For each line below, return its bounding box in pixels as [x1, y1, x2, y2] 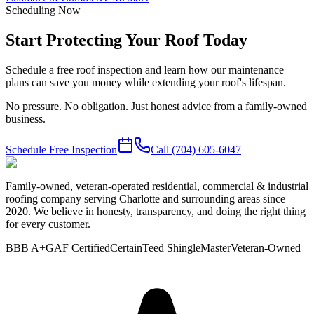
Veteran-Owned [231, 241, 301, 254]
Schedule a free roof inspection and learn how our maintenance [6, 63, 284, 76]
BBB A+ [6, 241, 46, 254]
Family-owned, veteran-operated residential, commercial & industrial [6, 179, 308, 192]
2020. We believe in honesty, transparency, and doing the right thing [6, 205, 306, 217]
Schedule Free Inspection [6, 143, 117, 156]
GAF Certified [46, 241, 110, 254]
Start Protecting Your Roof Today [6, 30, 247, 49]
